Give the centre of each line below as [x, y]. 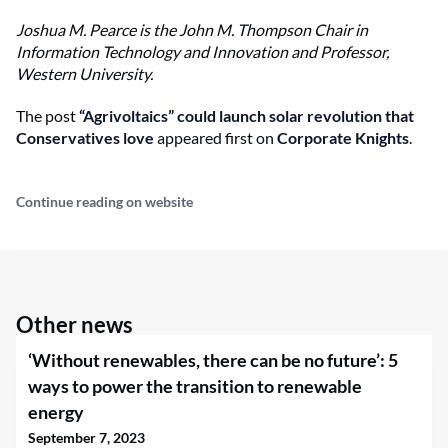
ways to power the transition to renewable [195, 385]
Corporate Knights [343, 137]
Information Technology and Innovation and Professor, [202, 51]
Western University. [84, 73]
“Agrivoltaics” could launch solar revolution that [246, 115]
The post [47, 115]
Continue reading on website [104, 201]
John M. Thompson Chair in [273, 29]
